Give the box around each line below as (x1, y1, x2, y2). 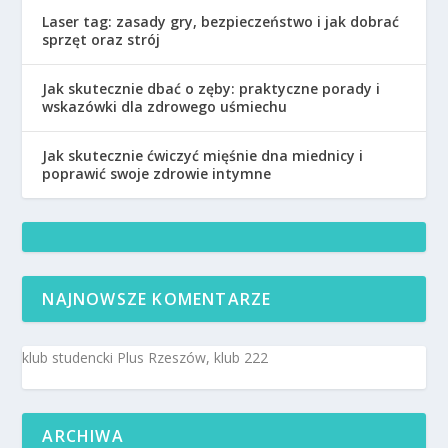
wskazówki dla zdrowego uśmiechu (42, 96, 288, 116)
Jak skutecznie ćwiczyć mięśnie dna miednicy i (42, 145, 364, 165)
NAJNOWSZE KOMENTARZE (42, 287, 272, 310)
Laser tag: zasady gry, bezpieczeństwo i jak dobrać (42, 11, 400, 31)
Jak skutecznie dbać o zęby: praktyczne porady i (42, 78, 381, 98)
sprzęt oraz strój (42, 29, 161, 49)
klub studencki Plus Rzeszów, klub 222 (22, 347, 269, 367)
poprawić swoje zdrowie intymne (42, 163, 272, 183)
